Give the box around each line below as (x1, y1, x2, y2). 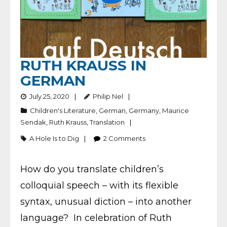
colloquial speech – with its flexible (20, 179, 178, 191)
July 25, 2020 (29, 92, 69, 100)
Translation (90, 118, 125, 126)
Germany (129, 106, 159, 115)
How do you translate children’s (20, 163, 164, 175)
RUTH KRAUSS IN (20, 56, 146, 74)
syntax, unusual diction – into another (20, 196, 192, 207)
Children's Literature (30, 106, 96, 115)
